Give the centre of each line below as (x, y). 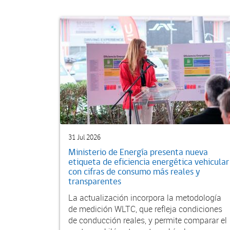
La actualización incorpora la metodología (145, 197)
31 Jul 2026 (84, 137)
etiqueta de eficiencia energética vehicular (149, 162)
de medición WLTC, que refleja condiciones (145, 209)
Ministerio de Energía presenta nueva (138, 152)
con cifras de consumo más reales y (134, 172)
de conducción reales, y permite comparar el (148, 220)
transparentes (95, 181)
